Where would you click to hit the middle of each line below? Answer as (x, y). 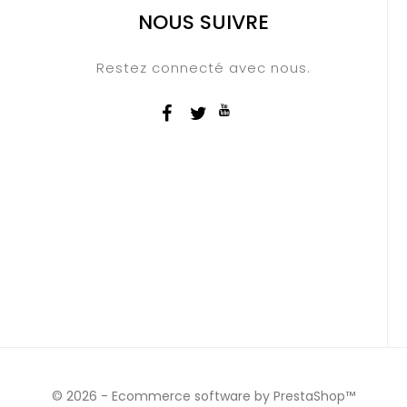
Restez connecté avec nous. (203, 67)
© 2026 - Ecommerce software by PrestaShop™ (203, 396)
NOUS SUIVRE (203, 22)
